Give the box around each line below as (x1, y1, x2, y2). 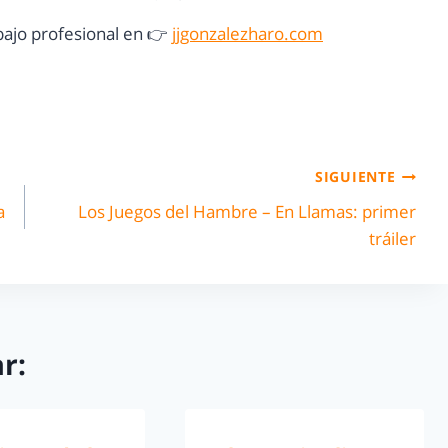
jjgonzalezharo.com (172, 22, 323, 46)
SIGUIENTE (315, 167, 396, 187)
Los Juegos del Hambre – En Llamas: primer (77, 199, 416, 223)
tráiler (368, 226, 416, 250)
